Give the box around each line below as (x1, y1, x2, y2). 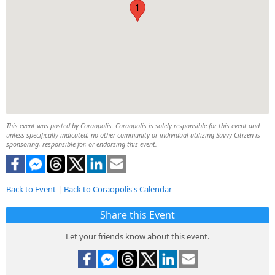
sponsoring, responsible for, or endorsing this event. (6, 139, 157, 149)
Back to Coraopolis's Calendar (64, 184, 172, 195)
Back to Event (6, 184, 56, 195)
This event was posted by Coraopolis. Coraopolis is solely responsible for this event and (6, 120, 260, 130)
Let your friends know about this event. (66, 231, 209, 242)
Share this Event (100, 208, 175, 222)
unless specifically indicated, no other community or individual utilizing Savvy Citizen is (6, 130, 260, 139)
